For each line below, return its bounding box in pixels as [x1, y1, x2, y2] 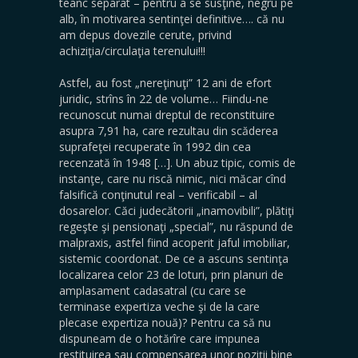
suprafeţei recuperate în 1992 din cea [59, 139, 251, 154]
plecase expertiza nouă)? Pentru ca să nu [59, 315, 271, 330]
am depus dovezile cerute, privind [59, 27, 232, 42]
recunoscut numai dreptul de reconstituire [59, 107, 275, 122]
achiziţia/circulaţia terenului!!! [59, 43, 205, 58]
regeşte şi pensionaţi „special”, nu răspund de [59, 219, 293, 234]
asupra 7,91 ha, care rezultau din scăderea [59, 123, 278, 138]
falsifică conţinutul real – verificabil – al [59, 187, 257, 202]
